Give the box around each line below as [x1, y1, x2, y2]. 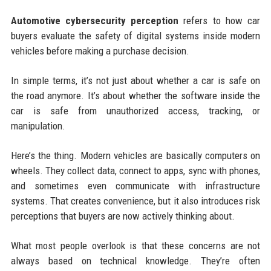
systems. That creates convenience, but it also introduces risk [10, 195, 261, 207]
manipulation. [10, 120, 65, 132]
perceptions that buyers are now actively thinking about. [10, 210, 235, 223]
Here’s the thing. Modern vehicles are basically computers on [10, 149, 261, 162]
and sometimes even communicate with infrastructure [10, 180, 261, 192]
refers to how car [178, 15, 261, 27]
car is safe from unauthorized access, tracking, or [10, 105, 261, 117]
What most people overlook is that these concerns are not [10, 240, 261, 252]
